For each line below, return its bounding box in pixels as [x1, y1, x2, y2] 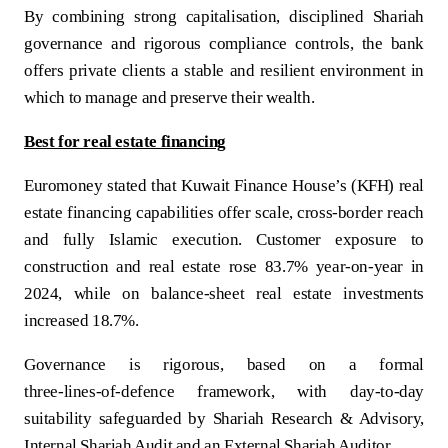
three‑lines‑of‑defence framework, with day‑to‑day [24, 381, 424, 401]
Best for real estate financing [24, 131, 226, 151]
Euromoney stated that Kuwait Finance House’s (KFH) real [24, 175, 424, 195]
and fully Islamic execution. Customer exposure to [24, 229, 424, 249]
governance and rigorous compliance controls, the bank [24, 33, 424, 53]
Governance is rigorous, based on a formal [24, 354, 424, 374]
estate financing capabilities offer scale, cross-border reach [24, 202, 424, 222]
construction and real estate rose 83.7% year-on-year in [24, 256, 424, 276]
